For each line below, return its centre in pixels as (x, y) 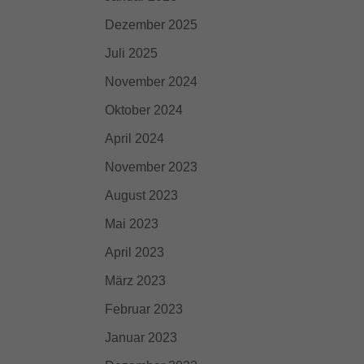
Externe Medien (58, 70)
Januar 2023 (141, 338)
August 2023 (141, 195)
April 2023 (134, 252)
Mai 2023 (131, 224)
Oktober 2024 (143, 110)
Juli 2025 (131, 53)
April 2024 (134, 139)
